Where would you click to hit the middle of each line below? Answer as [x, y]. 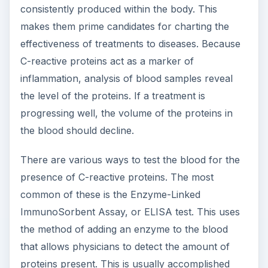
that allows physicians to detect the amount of [125, 247]
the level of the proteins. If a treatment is [112, 96]
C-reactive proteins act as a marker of [107, 61]
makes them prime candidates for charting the [124, 27]
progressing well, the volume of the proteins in [126, 113]
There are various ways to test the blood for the [130, 160]
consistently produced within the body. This [118, 9]
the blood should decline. [77, 131]
